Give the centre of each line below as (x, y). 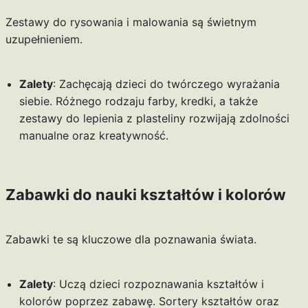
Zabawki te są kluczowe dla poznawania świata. (131, 240)
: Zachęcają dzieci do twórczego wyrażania (166, 84)
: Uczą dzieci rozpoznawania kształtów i (158, 284)
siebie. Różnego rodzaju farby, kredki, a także (138, 101)
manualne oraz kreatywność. (93, 136)
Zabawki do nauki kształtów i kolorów (145, 195)
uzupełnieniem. (44, 40)
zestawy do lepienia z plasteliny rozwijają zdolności (154, 119)
